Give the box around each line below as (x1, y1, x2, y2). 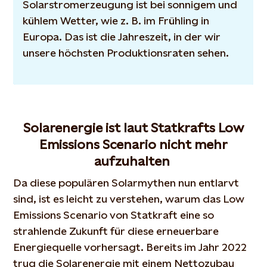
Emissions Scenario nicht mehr (39, 137, 228, 152)
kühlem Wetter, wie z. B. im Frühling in (23, 14, 210, 27)
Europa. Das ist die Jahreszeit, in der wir (23, 30, 221, 43)
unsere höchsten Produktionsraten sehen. (23, 46, 235, 59)
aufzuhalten (94, 154, 173, 169)
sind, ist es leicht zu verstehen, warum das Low (13, 193, 245, 205)
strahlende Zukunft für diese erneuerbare (13, 225, 219, 237)
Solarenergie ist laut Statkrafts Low (23, 120, 244, 135)
